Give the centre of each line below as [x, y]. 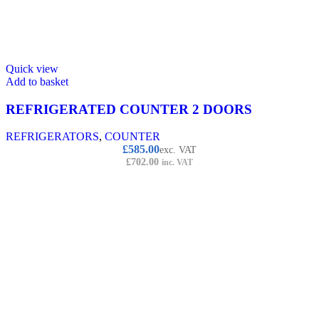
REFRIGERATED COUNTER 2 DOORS [129, 109]
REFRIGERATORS [52, 137]
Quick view [32, 68]
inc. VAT [177, 163]
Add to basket [37, 81]
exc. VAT [178, 150]
